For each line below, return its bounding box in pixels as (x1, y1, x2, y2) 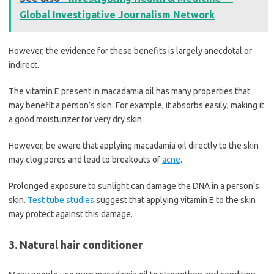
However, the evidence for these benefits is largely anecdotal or (9, 46, 252, 56)
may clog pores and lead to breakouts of (9, 155, 162, 165)
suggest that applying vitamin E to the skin (94, 195, 256, 206)
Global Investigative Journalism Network (20, 9, 215, 21)
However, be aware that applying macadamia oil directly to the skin (9, 141, 259, 151)
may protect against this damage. (9, 209, 133, 220)
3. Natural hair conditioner (9, 239, 143, 251)
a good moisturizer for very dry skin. (9, 114, 144, 125)
